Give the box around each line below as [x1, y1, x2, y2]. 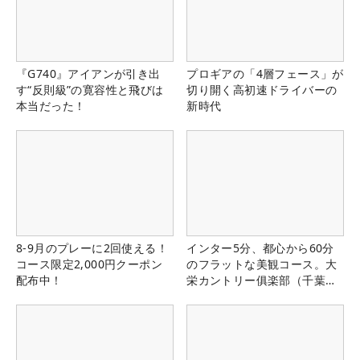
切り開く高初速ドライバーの [186, 82, 337, 98]
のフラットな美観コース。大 [186, 256, 337, 272]
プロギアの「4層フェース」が [186, 66, 344, 82]
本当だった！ [16, 98, 86, 114]
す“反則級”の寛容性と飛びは [16, 82, 164, 98]
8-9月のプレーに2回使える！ [16, 239, 168, 256]
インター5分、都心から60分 [186, 239, 334, 256]
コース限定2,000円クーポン [16, 256, 162, 272]
